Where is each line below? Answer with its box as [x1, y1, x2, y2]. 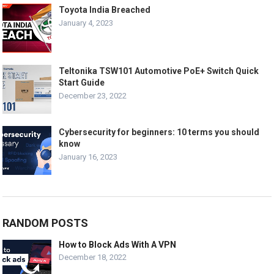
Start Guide [59, 77, 105, 87]
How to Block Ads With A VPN [59, 239, 177, 250]
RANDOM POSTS [2, 216, 89, 229]
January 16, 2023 [59, 152, 118, 161]
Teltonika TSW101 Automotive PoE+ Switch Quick [59, 65, 259, 76]
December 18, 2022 [59, 252, 127, 262]
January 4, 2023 [59, 18, 114, 28]
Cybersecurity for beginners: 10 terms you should [59, 127, 260, 137]
